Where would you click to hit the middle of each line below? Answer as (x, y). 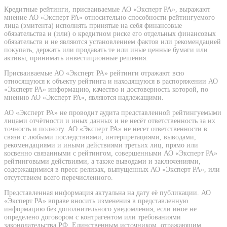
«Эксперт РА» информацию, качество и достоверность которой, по (106, 89)
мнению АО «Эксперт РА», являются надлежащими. (84, 97)
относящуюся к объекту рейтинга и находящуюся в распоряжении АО (111, 81)
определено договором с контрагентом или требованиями (92, 217)
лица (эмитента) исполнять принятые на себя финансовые (93, 25)
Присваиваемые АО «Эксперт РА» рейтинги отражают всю (94, 73)
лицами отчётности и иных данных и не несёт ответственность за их (110, 121)
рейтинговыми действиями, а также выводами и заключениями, (102, 161)
